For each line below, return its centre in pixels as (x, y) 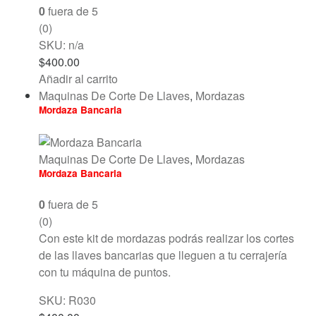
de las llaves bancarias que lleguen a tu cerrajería (163, 255)
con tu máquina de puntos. (105, 272)
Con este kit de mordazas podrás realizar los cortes (166, 238)
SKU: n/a (61, 45)
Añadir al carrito (78, 79)
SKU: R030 (67, 300)
